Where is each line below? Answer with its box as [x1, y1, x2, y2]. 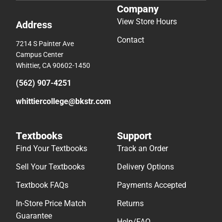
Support [117, 129, 152, 142]
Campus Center [16, 50, 63, 58]
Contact [117, 35, 144, 45]
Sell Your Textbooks [16, 162, 85, 171]
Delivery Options [117, 162, 174, 171]
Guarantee [16, 211, 52, 221]
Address [16, 18, 52, 31]
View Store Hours [117, 16, 177, 26]
